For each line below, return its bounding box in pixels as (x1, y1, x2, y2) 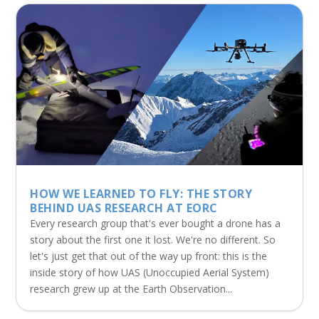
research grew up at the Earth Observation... (30, 282, 233, 296)
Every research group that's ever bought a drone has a (30, 216, 281, 231)
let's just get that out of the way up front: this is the (30, 249, 268, 263)
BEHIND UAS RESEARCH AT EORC (30, 200, 218, 216)
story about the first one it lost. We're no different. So (30, 233, 276, 247)
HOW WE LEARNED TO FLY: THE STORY (30, 186, 253, 202)
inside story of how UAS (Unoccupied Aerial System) (30, 266, 270, 280)
